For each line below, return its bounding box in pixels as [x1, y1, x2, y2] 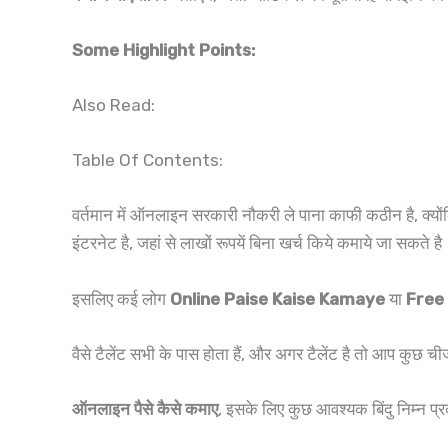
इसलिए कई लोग [72, 288, 170, 309]
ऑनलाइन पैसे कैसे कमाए [72, 398, 218, 419]
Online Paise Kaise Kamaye [170, 288, 385, 309]
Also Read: [72, 95, 155, 115]
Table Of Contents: [72, 150, 223, 171]
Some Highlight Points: [72, 39, 255, 60]
